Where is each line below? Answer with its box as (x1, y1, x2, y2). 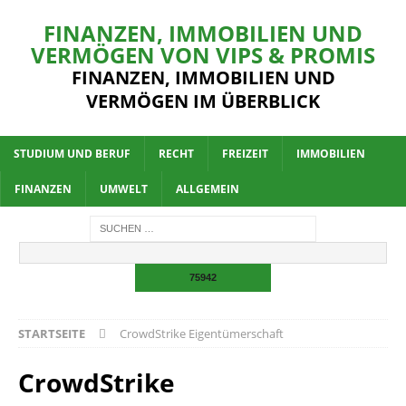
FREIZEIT (222, 146, 268, 161)
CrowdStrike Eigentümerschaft (120, 325, 284, 343)
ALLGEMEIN (176, 181, 239, 197)
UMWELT (100, 181, 148, 197)
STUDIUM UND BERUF (14, 146, 130, 161)
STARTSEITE (18, 325, 85, 343)
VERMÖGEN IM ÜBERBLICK (86, 89, 320, 113)
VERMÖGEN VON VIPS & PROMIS (31, 40, 375, 70)
